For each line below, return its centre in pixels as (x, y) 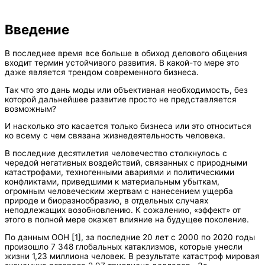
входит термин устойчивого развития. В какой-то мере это (122, 62)
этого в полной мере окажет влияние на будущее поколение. (127, 219)
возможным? (30, 109)
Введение (37, 30)
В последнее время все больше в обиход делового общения (126, 53)
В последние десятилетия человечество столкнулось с (116, 153)
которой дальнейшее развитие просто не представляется (121, 99)
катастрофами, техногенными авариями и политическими (119, 172)
